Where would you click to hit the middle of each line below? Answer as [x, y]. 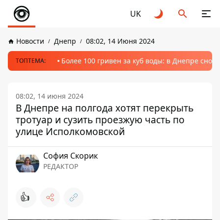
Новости [30, 41]
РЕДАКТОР [61, 166]
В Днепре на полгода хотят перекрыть [105, 108]
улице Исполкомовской [70, 131]
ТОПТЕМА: [31, 61]
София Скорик [70, 156]
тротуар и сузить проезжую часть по [100, 120]
